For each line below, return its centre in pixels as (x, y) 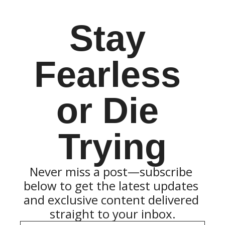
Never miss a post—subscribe (111, 172)
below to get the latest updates (111, 186)
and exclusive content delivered (111, 200)
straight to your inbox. (113, 214)
